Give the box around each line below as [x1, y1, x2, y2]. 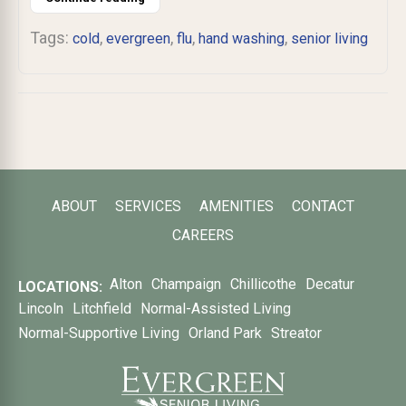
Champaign [151, 275, 221, 294]
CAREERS [172, 227, 234, 245]
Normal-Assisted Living [140, 300, 291, 318]
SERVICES [115, 198, 181, 216]
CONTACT [292, 198, 354, 216]
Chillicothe [230, 275, 296, 294]
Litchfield [72, 300, 131, 318]
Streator [271, 324, 322, 343]
